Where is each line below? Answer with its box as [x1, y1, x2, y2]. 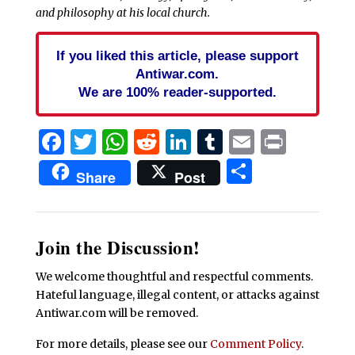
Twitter [95, 125, 189, 158]
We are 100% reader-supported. [78, 83, 277, 100]
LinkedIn [190, 125, 301, 158]
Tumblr [222, 125, 317, 158]
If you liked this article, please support [55, 47, 299, 63]
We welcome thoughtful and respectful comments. [35, 269, 313, 284]
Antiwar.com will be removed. [35, 305, 198, 320]
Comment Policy [209, 337, 301, 352]
